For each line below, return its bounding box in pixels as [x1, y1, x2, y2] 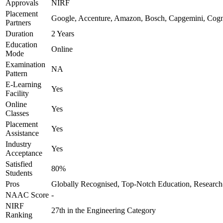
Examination [5, 60, 45, 69]
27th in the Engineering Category [51, 206, 156, 215]
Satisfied [5, 160, 32, 168]
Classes [5, 109, 29, 117]
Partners [5, 18, 31, 27]
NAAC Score [5, 191, 49, 199]
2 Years [51, 29, 74, 38]
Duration [5, 29, 33, 38]
